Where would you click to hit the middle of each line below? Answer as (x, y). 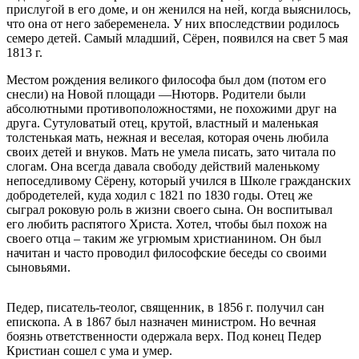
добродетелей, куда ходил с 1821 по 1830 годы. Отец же (159, 196)
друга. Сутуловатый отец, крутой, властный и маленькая (162, 123)
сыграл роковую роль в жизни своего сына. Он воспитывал (169, 210)
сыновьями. (38, 268)
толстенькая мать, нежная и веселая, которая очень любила (167, 138)
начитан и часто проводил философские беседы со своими (167, 253)
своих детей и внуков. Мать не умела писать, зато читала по (171, 152)
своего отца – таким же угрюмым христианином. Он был (164, 239)
